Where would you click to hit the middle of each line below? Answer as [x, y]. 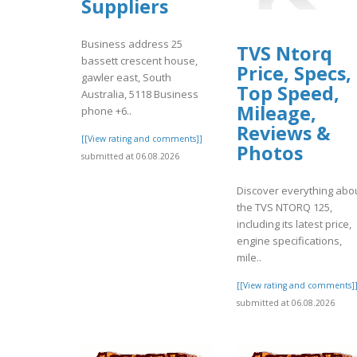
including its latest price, [294, 224]
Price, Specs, [294, 74]
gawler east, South [126, 77]
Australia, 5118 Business [140, 94]
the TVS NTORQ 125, [284, 207]
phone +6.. [106, 110]
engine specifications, [289, 240]
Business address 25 [132, 43]
